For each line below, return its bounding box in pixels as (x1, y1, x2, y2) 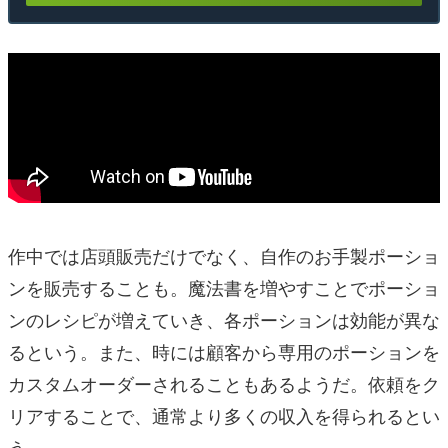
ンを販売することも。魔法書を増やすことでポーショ (8, 274, 440, 301)
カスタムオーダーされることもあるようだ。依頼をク (8, 370, 440, 397)
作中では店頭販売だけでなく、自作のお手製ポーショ (8, 242, 440, 269)
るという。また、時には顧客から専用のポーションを (8, 338, 440, 365)
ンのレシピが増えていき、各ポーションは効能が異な (8, 306, 440, 333)
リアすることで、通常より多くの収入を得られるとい (8, 402, 440, 429)
